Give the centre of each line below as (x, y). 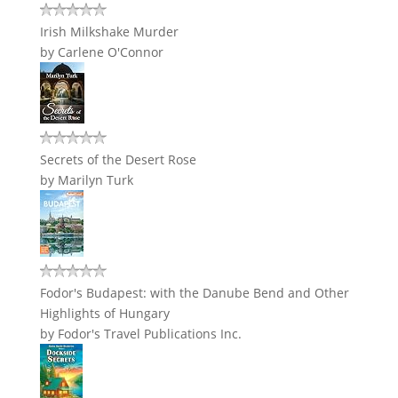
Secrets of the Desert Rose (118, 159)
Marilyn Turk (95, 180)
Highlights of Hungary (104, 313)
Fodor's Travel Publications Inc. (149, 334)
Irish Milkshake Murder (109, 32)
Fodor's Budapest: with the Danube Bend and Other (194, 293)
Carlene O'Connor (110, 52)
